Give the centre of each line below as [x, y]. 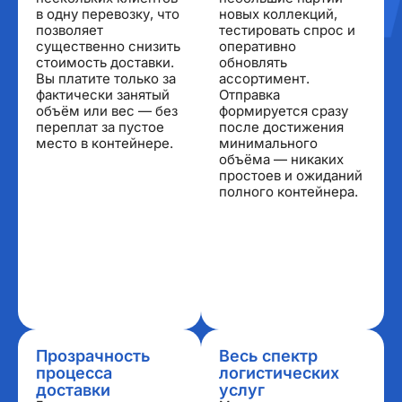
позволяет [70, 31]
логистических [279, 373]
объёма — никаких [281, 160]
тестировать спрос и [287, 31]
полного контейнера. [288, 192]
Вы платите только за [106, 79]
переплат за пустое [100, 127]
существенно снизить [108, 47]
